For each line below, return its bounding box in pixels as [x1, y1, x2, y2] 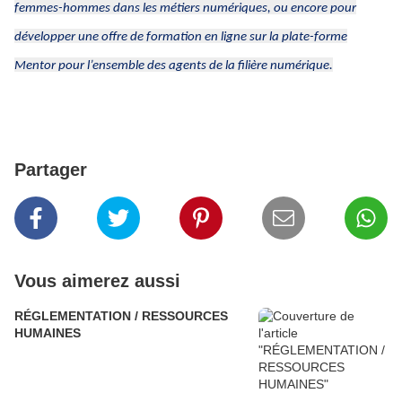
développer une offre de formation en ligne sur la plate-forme [14, 31, 347, 44]
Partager [14, 160, 87, 179]
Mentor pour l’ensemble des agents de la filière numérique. [14, 59, 333, 73]
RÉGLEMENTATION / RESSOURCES [14, 309, 228, 323]
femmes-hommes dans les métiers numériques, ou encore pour [14, 2, 356, 15]
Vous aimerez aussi [14, 271, 180, 291]
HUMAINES [14, 326, 81, 340]
